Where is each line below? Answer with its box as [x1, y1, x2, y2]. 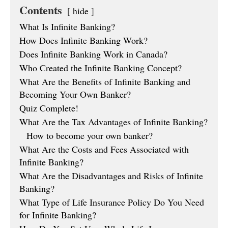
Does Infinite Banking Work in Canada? [19, 48, 167, 61]
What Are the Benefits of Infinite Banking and [19, 75, 190, 88]
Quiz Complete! [19, 102, 78, 115]
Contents [19, 2, 62, 19]
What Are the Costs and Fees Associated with [19, 143, 189, 156]
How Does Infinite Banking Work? [19, 34, 148, 47]
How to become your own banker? [26, 129, 153, 142]
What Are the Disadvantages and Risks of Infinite [19, 169, 203, 182]
